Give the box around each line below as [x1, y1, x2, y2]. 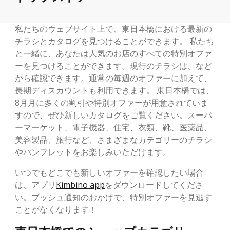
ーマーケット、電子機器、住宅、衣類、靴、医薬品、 [15, 121, 212, 133]
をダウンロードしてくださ [105, 179, 203, 190]
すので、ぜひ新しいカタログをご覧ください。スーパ [15, 109, 212, 121]
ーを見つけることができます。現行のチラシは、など [15, 60, 212, 71]
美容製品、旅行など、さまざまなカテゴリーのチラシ [15, 133, 212, 145]
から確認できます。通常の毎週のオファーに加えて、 [15, 72, 212, 84]
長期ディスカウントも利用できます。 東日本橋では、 [15, 84, 214, 96]
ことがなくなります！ [15, 203, 97, 215]
